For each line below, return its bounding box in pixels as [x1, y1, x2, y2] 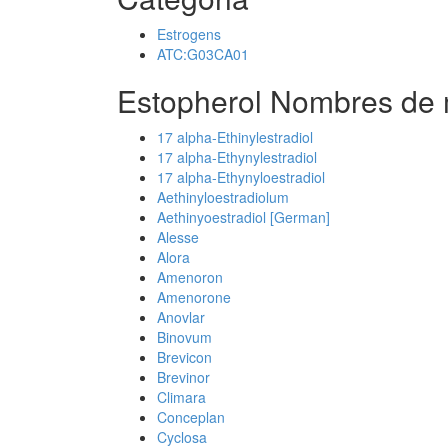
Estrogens [157, 24, 221, 44]
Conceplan [157, 407, 225, 427]
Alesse [157, 227, 199, 247]
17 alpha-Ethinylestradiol [157, 127, 313, 147]
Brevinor [157, 367, 210, 387]
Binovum [157, 327, 212, 347]
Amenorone [157, 287, 231, 307]
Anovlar [157, 307, 205, 327]
